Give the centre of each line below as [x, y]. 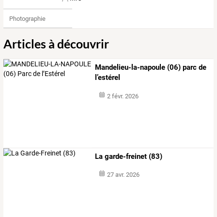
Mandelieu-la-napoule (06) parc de [151, 68]
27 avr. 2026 [123, 175]
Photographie [27, 18]
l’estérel [108, 78]
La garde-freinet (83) [129, 156]
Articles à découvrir [56, 44]
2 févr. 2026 [123, 96]
